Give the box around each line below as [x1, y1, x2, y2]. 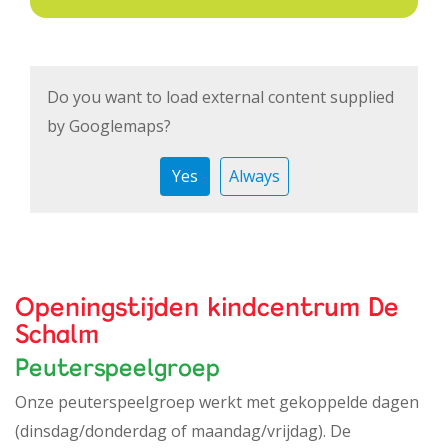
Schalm [15, 316, 99, 350]
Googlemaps [69, 115, 164, 137]
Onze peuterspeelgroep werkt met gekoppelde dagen [15, 391, 419, 413]
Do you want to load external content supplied [47, 86, 394, 108]
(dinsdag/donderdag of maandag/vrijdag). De [15, 420, 351, 442]
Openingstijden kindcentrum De [15, 289, 399, 323]
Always [228, 165, 280, 187]
